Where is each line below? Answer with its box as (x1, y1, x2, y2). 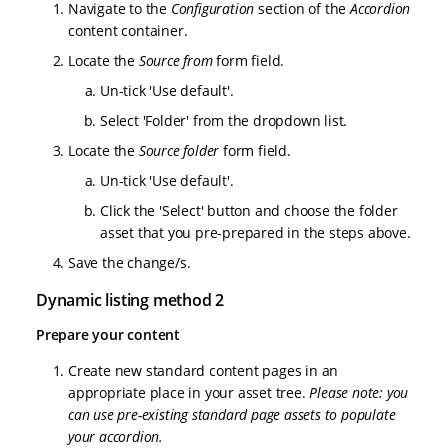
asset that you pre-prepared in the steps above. (100, 223, 411, 243)
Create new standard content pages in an (68, 361, 339, 381)
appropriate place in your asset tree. (68, 383, 310, 403)
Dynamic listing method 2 (36, 289, 225, 312)
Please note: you (309, 383, 409, 403)
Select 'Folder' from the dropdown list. (100, 111, 348, 131)
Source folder (138, 141, 220, 161)
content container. (68, 21, 188, 41)
